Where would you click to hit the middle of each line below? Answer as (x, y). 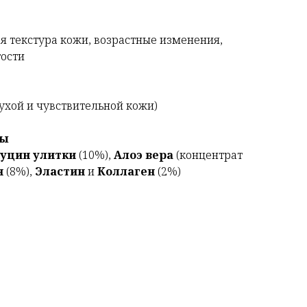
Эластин (60, 172)
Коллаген (126, 172)
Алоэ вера (145, 155)
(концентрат (209, 155)
